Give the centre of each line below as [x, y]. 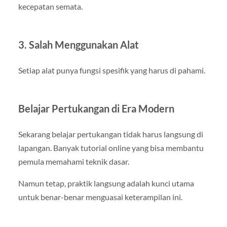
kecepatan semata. [50, 7]
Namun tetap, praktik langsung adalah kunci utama [106, 183]
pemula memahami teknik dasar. [73, 162]
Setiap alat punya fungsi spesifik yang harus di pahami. [111, 70]
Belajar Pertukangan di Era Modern [96, 109]
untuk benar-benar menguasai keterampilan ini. [100, 197]
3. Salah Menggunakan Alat [78, 45]
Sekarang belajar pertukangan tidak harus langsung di [110, 134]
